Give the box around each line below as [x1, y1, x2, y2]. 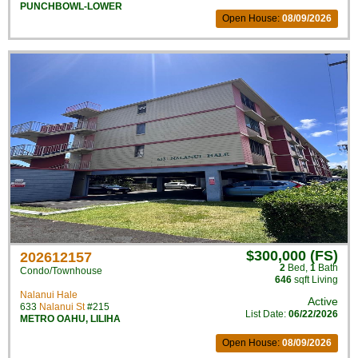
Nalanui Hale [20, 289, 78, 300]
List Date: [245, 308, 288, 320]
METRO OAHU [20, 313, 86, 324]
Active [308, 295, 338, 308]
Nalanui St [39, 301, 85, 312]
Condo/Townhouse [20, 265, 102, 276]
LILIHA [90, 313, 121, 324]
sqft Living [292, 274, 338, 285]
